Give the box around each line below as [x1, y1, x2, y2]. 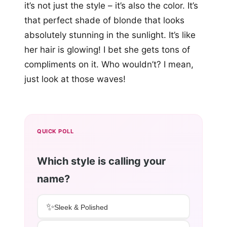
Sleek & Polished [54, 203, 108, 211]
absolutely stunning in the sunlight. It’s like [24, 30, 196, 41]
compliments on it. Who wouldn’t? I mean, [24, 59, 194, 70]
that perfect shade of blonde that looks [24, 15, 184, 26]
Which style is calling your [37, 155, 166, 168]
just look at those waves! [24, 74, 126, 85]
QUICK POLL [37, 128, 73, 135]
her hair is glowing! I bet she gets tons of [24, 45, 190, 55]
